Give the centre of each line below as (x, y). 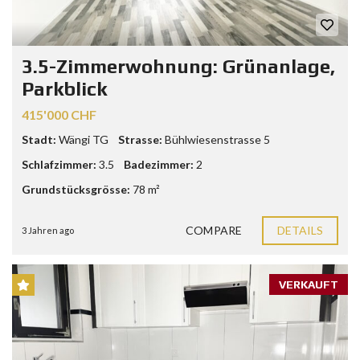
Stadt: (39, 140)
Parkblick (64, 89)
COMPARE (214, 231)
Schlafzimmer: (59, 165)
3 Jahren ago (48, 231)
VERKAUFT (309, 285)
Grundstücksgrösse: (76, 190)
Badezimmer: (159, 165)
